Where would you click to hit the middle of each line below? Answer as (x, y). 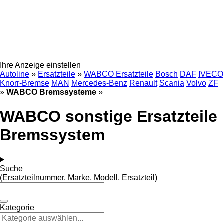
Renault (143, 83)
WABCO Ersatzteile (119, 74)
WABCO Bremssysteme (51, 92)
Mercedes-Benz (99, 83)
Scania (172, 83)
